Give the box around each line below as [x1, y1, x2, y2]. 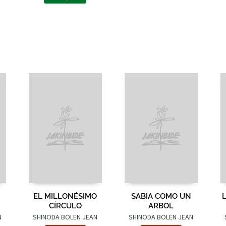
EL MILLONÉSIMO [33, 190, 97, 201]
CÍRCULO [48, 199, 82, 210]
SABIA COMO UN [131, 190, 191, 201]
